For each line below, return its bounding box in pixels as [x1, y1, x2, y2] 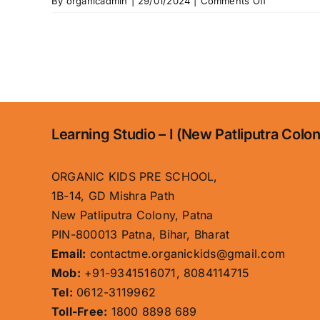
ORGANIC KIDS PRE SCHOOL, [51, 169, 218, 184]
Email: [51, 246, 86, 261]
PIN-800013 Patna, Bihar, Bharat [51, 226, 230, 241]
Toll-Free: [51, 304, 108, 319]
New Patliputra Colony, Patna [51, 207, 214, 222]
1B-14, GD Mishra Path [51, 188, 174, 203]
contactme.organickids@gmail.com [86, 246, 286, 261]
